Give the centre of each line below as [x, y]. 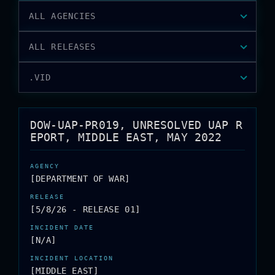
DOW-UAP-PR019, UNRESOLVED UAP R [136, 125]
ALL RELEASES [63, 47]
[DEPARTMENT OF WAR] [80, 179]
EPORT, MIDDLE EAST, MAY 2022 [126, 137]
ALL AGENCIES [63, 16]
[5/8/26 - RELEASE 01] [85, 209]
